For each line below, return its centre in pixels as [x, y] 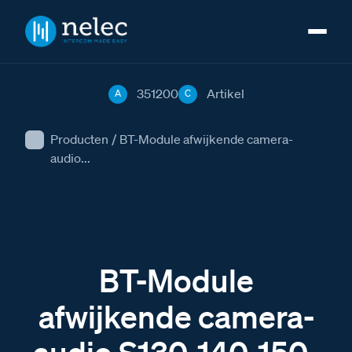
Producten [79, 139]
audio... [70, 158]
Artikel [225, 93]
